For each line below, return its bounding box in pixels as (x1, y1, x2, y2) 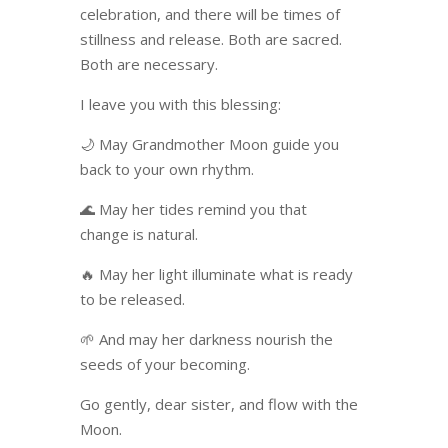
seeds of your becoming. (79, 354, 250, 375)
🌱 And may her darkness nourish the (79, 329, 333, 350)
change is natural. (79, 224, 198, 245)
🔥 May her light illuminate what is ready (79, 264, 353, 285)
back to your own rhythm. (79, 159, 254, 180)
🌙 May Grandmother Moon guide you (79, 134, 339, 155)
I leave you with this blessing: (79, 94, 281, 115)
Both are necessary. (79, 54, 218, 75)
